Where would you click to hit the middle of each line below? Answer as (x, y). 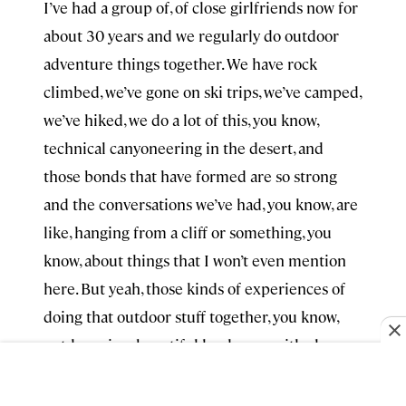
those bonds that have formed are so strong (190, 176)
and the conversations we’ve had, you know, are (201, 204)
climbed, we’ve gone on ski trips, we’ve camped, (202, 92)
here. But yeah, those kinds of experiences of (194, 288)
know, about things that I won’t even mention (195, 260)
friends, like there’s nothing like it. (159, 372)
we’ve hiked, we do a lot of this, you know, (181, 120)
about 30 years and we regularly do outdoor (191, 35)
